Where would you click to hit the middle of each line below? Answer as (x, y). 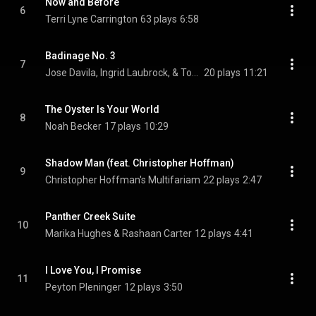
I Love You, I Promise (93, 270)
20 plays (222, 73)
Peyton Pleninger (83, 287)
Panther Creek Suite (90, 217)
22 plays (221, 180)
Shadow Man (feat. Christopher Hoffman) (140, 163)
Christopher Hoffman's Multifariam (123, 180)
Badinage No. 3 (80, 56)
